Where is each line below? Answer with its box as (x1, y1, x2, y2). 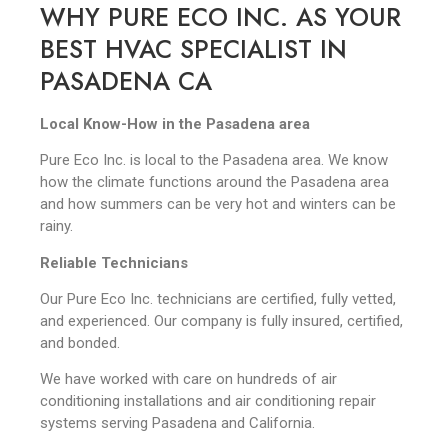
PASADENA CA (40, 62, 212, 99)
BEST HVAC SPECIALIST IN (40, 30, 347, 67)
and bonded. (40, 334, 124, 353)
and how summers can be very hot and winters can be (40, 195, 396, 214)
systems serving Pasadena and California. (40, 414, 319, 433)
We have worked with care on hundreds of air (40, 370, 337, 389)
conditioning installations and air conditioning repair (40, 392, 376, 411)
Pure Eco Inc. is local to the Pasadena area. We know (40, 151, 388, 170)
